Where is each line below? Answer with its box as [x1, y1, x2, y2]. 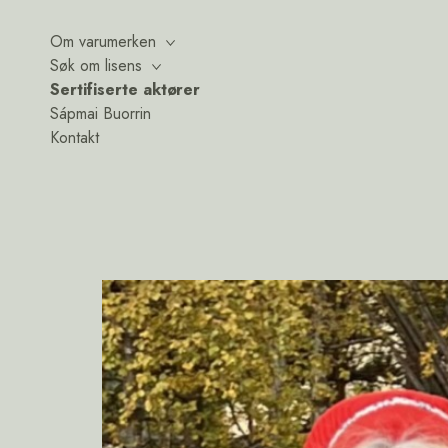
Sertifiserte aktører [50, 78, 200, 101]
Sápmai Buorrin [50, 102, 151, 125]
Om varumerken [50, 30, 156, 53]
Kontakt [50, 126, 99, 149]
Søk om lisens [50, 54, 142, 77]
